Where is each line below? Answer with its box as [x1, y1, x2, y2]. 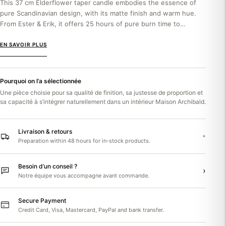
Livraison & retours [18, 128, 72, 135]
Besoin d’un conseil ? [18, 162, 77, 170]
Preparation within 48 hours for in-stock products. [18, 137, 150, 144]
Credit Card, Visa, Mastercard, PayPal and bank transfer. [18, 206, 164, 213]
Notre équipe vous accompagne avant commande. [18, 172, 149, 179]
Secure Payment [18, 196, 66, 204]
